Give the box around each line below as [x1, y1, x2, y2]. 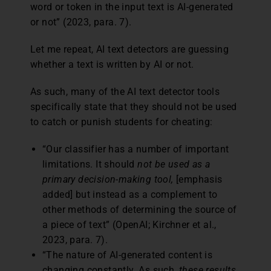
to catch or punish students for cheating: [30, 116, 213, 128]
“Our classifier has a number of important [42, 143, 229, 155]
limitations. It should [42, 158, 138, 170]
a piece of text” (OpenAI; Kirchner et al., [42, 218, 217, 230]
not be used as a [137, 158, 211, 170]
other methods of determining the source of [42, 203, 237, 215]
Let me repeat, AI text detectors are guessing [30, 43, 229, 55]
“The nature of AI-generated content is [42, 249, 213, 261]
